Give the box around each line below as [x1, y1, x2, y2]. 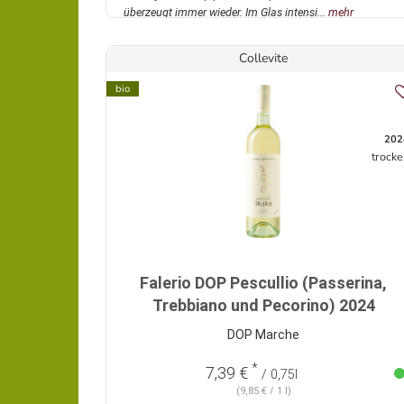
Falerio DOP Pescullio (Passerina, [140, 273, 387, 293]
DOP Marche [227, 327, 299, 343]
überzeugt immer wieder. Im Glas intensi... [124, 5, 328, 20]
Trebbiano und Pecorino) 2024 [151, 296, 375, 316]
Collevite [239, 50, 288, 68]
